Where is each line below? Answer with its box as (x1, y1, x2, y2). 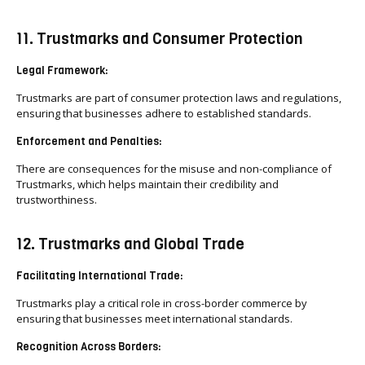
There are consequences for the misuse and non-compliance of (16, 161, 332, 176)
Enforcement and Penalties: (16, 134, 162, 148)
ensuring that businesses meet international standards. (16, 311, 292, 326)
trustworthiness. (16, 192, 97, 207)
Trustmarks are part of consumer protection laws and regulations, (16, 90, 341, 105)
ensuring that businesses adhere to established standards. (16, 106, 311, 121)
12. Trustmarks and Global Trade (16, 234, 244, 254)
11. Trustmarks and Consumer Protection (16, 29, 303, 49)
